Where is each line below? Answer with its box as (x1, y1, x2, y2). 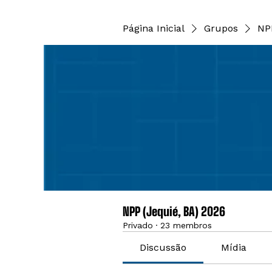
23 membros (160, 220, 212, 230)
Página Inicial (123, 22, 185, 34)
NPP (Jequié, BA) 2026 (123, 204, 225, 219)
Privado (123, 220, 153, 230)
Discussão (140, 242, 187, 253)
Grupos (204, 22, 238, 34)
